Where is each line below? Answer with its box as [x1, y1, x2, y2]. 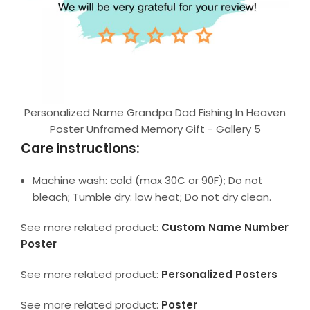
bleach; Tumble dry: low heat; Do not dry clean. [33, 189, 271, 204]
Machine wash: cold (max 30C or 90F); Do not [33, 172, 263, 188]
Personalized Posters [161, 266, 277, 282]
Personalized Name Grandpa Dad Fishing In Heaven [24, 104, 286, 120]
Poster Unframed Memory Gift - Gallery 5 [49, 121, 261, 136]
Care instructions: [21, 138, 140, 158]
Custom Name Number [161, 219, 289, 235]
